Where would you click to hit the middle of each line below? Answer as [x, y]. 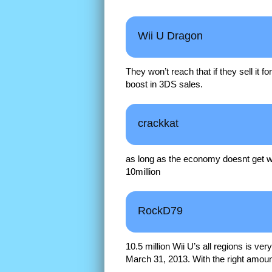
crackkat [158, 124]
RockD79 [160, 211]
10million [143, 172]
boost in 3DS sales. [164, 84]
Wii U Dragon [170, 36]
